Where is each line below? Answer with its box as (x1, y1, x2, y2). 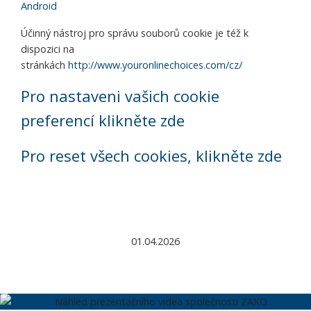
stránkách (21, 58, 68, 72)
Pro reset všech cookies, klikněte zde (21, 145, 282, 166)
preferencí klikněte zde (21, 110, 185, 131)
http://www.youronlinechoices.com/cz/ (68, 58, 242, 72)
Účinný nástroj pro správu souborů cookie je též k (21, 26, 249, 40)
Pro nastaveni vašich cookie (21, 85, 219, 106)
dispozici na (21, 42, 74, 56)
